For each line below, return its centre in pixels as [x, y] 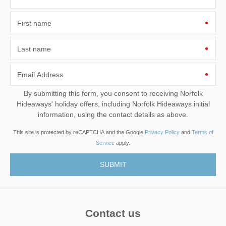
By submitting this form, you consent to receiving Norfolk [102, 94]
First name [34, 23]
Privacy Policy [162, 132]
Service [105, 143]
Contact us [113, 213]
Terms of [202, 132]
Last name [34, 49]
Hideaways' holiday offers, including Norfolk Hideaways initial [36, 104]
